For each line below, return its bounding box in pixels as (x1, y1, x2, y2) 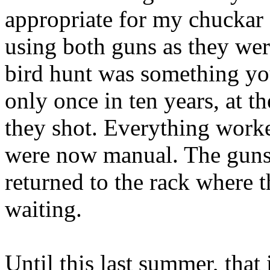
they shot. (5, 115, 98, 140)
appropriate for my (5, 6, 189, 32)
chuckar (189, 6, 263, 32)
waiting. (5, 196, 82, 222)
